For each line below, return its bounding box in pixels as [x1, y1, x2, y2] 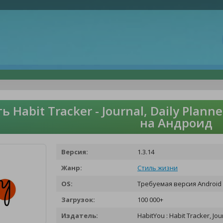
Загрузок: [61, 195, 95, 204]
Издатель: [61, 211, 98, 220]
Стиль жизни [137, 163, 178, 172]
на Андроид [140, 114, 213, 131]
